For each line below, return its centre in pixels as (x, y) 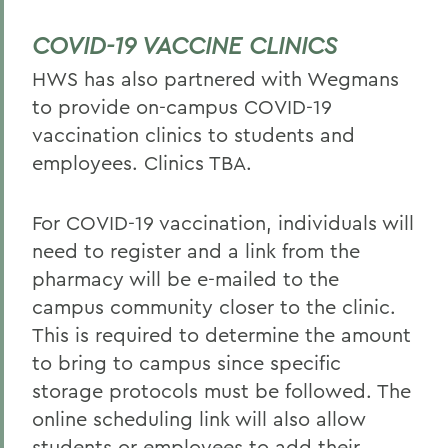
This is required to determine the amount (221, 334)
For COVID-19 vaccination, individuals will (223, 222)
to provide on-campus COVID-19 (182, 106)
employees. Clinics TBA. (142, 162)
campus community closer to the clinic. (214, 306)
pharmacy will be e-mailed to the (185, 278)
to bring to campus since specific (186, 362)
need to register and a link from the (196, 250)
